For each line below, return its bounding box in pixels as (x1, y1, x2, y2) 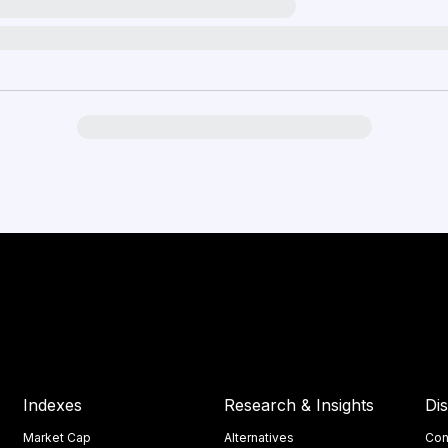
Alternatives (224, 430, 295, 445)
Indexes (23, 395, 83, 415)
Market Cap (23, 430, 92, 445)
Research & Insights (224, 395, 375, 415)
